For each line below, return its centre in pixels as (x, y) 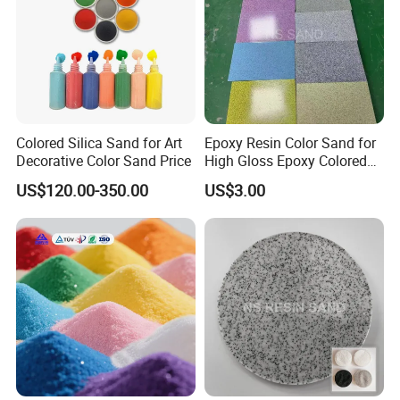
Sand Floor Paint (257, 179)
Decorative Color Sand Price (104, 161)
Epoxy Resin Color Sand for (290, 143)
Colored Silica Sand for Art (100, 143)
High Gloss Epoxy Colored (285, 161)
